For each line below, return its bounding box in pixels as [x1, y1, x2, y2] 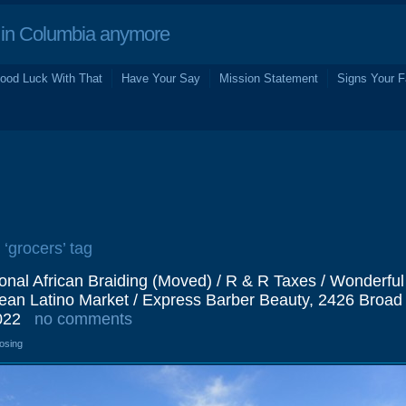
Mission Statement [219, 72, 318, 85]
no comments [34, 310, 132, 328]
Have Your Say [121, 72, 200, 85]
